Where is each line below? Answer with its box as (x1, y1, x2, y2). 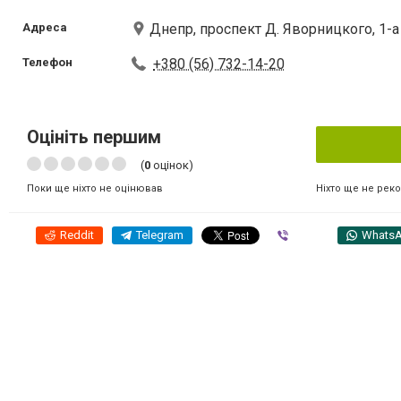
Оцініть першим (27, 126, 161, 148)
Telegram (136, 228, 183, 242)
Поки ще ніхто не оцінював (27, 183, 163, 194)
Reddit (60, 228, 94, 242)
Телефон (22, 55, 73, 69)
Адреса (22, 21, 67, 34)
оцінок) (150, 158, 193, 172)
